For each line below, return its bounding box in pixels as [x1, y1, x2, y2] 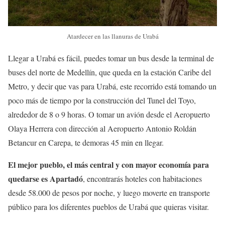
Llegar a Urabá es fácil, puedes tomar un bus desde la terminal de [8, 53, 214, 64]
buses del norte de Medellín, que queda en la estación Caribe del [8, 67, 211, 78]
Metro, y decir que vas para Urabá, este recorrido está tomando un [8, 81, 216, 92]
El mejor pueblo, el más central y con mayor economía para [8, 159, 209, 171]
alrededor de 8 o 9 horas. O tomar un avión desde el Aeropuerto [8, 109, 210, 120]
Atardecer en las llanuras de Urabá [66, 32, 159, 41]
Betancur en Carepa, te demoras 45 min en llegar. [8, 137, 164, 148]
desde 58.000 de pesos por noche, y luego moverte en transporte [8, 187, 210, 198]
